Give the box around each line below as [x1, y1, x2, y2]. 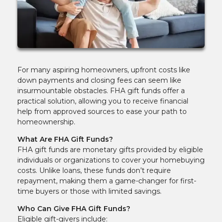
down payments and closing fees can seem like [17, 75, 181, 85]
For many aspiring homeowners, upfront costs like [17, 65, 190, 74]
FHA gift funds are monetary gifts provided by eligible [17, 145, 203, 154]
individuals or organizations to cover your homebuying [17, 155, 205, 165]
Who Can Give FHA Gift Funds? [17, 204, 130, 213]
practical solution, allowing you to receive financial [17, 96, 188, 106]
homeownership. [17, 117, 75, 126]
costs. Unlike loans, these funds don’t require [17, 166, 171, 175]
